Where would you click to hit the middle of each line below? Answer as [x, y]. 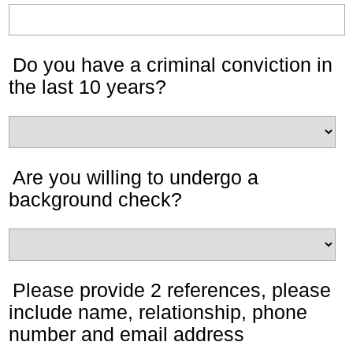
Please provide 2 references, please [172, 290]
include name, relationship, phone [158, 312]
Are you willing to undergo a [136, 177]
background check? [95, 199]
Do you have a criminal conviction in [173, 65]
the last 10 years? [87, 87]
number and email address [126, 334]
